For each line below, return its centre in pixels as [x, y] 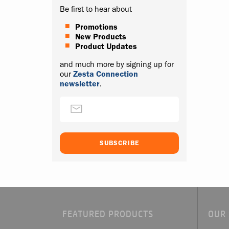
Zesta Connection [106, 74]
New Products [101, 37]
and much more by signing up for [117, 64]
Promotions [96, 27]
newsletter [80, 84]
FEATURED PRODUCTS [108, 214]
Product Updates [106, 47]
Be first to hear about [96, 9]
